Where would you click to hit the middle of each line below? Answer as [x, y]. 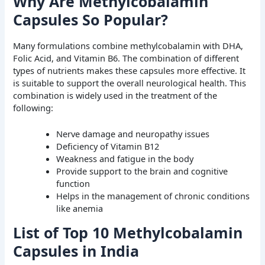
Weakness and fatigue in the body [125, 159]
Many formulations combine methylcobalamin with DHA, [128, 45]
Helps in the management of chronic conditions [153, 196]
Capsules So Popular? [91, 20]
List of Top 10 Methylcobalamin [128, 232]
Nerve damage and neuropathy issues [133, 134]
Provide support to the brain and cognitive [142, 171]
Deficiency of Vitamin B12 [108, 146]
